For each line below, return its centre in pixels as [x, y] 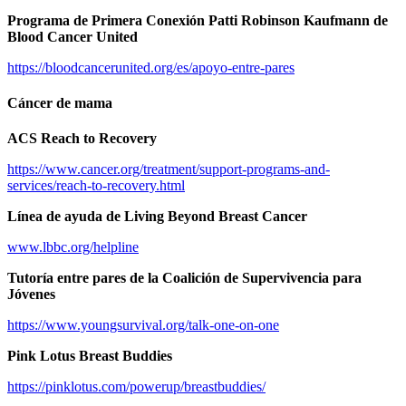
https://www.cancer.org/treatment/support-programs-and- [169, 169]
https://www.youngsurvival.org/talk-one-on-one [143, 325]
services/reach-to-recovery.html [96, 186]
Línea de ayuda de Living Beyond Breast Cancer [157, 217]
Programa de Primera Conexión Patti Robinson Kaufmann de [198, 20]
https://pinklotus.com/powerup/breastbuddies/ [136, 387]
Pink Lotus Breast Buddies [90, 356]
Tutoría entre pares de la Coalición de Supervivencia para [184, 278]
